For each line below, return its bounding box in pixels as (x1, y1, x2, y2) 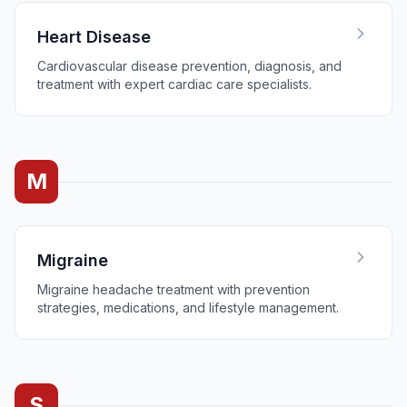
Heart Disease (37, 27, 151, 46)
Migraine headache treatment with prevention (37, 282, 310, 297)
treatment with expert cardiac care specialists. (37, 76, 312, 92)
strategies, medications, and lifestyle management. (37, 300, 339, 315)
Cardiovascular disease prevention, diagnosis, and (37, 58, 342, 74)
